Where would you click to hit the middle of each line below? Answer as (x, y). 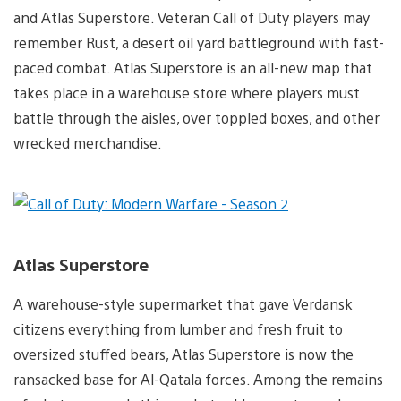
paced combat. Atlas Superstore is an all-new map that (193, 67)
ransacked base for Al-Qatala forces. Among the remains (198, 380)
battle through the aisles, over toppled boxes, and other (196, 117)
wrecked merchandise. (88, 142)
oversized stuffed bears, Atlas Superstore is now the (183, 354)
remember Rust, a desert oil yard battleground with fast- (199, 42)
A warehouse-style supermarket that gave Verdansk (183, 304)
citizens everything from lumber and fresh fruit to (178, 329)
